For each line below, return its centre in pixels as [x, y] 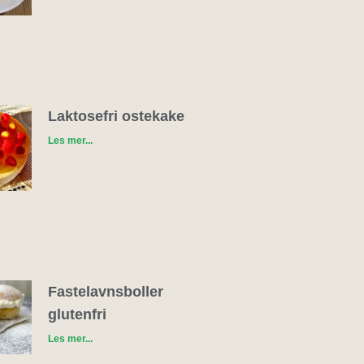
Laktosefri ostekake [116, 116]
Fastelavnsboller [105, 292]
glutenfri [77, 315]
